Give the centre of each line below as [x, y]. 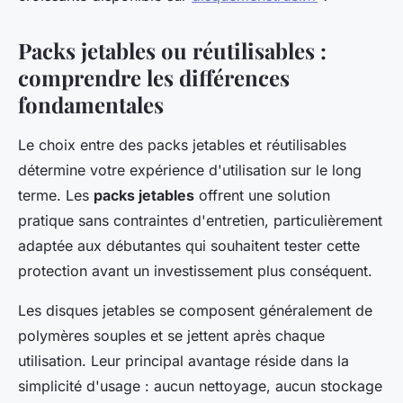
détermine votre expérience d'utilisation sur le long [190, 170]
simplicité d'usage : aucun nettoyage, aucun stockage [200, 385]
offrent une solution [262, 195]
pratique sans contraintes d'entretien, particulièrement [200, 220]
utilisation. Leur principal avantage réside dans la [184, 360]
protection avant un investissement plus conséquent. [195, 270]
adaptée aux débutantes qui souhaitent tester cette [189, 245]
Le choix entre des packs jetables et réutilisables [182, 144]
